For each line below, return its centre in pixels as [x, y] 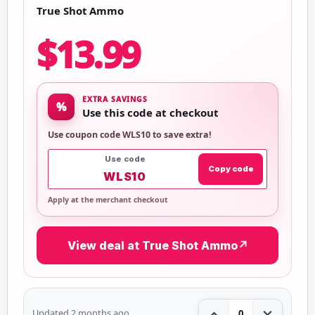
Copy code [231, 169]
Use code [125, 159]
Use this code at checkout [150, 112]
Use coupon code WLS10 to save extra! [130, 134]
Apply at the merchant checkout [108, 199]
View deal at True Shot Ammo [152, 245]
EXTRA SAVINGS [115, 99]
